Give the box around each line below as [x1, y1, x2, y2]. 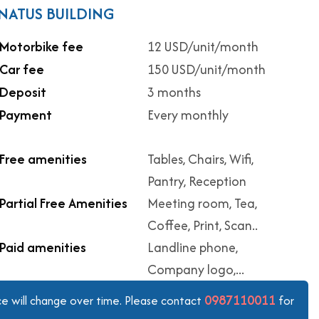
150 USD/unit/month [147, 60, 266, 79]
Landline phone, [147, 238, 238, 257]
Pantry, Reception [147, 172, 246, 191]
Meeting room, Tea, [147, 194, 257, 213]
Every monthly [147, 105, 229, 125]
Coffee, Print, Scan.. [147, 216, 258, 235]
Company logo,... [147, 260, 244, 279]
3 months [147, 83, 201, 102]
